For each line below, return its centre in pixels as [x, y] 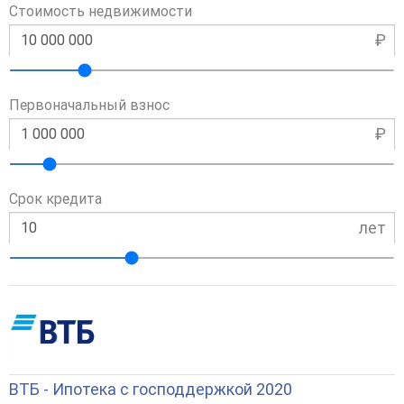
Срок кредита [55, 198]
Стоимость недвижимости [101, 11]
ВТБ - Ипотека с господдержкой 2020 [151, 389]
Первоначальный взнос [89, 105]
